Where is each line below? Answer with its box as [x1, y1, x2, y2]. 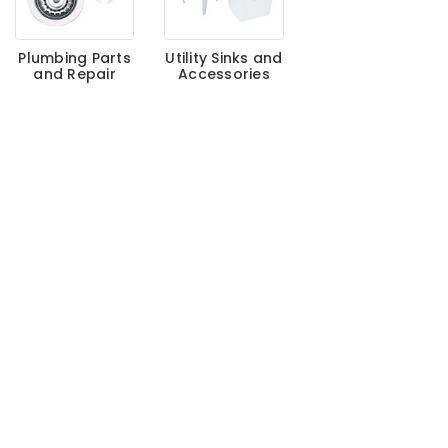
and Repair [33, 63, 116, 84]
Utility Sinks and [165, 47, 283, 68]
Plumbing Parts [18, 47, 131, 68]
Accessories [178, 63, 270, 84]
